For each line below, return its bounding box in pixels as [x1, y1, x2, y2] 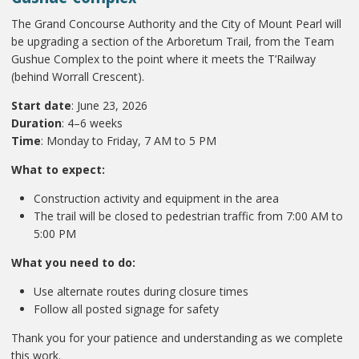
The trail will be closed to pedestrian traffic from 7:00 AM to [34, 208, 343, 224]
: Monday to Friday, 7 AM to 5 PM [41, 132, 216, 148]
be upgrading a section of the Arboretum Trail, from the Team [11, 33, 334, 49]
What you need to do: [11, 254, 135, 270]
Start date [11, 97, 71, 113]
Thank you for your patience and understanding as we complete [11, 329, 343, 345]
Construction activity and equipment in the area [34, 190, 279, 206]
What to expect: [11, 161, 105, 177]
